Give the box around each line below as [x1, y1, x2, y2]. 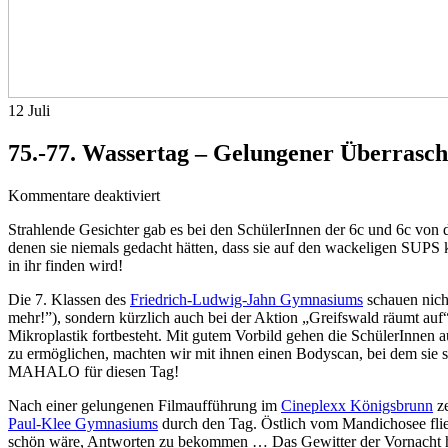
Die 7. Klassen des [8, 290, 130, 308]
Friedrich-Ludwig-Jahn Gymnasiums [130, 290, 363, 308]
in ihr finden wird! [8, 256, 123, 274]
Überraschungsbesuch [159, 275, 298, 293]
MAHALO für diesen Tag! [8, 362, 179, 380]
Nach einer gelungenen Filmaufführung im [8, 396, 281, 414]
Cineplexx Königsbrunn [281, 396, 433, 414]
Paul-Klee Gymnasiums [8, 414, 158, 432]
